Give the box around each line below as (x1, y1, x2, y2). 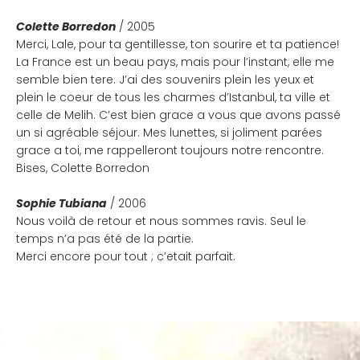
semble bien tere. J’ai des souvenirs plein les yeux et (16, 72, 314, 88)
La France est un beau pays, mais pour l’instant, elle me (16, 54, 334, 70)
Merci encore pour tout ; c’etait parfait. (16, 248, 235, 264)
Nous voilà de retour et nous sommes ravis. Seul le (16, 213, 306, 229)
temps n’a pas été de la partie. (16, 231, 194, 247)
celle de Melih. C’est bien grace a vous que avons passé (16, 107, 341, 123)
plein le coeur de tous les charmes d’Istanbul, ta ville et (16, 89, 330, 105)
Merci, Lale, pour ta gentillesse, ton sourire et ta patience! (16, 36, 339, 52)
